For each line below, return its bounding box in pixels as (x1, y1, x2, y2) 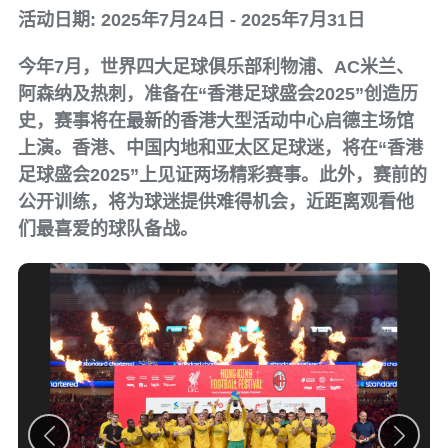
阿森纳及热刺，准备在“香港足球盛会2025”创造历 (18, 84, 418, 104)
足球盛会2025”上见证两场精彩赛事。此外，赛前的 (18, 165, 427, 185)
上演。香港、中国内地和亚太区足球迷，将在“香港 (18, 138, 423, 158)
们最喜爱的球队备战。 (18, 219, 198, 239)
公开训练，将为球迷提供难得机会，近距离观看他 (18, 192, 414, 212)
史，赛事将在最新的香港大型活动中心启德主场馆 (18, 111, 414, 131)
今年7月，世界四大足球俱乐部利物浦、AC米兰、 (18, 57, 414, 77)
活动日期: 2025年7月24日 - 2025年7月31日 (18, 10, 365, 30)
